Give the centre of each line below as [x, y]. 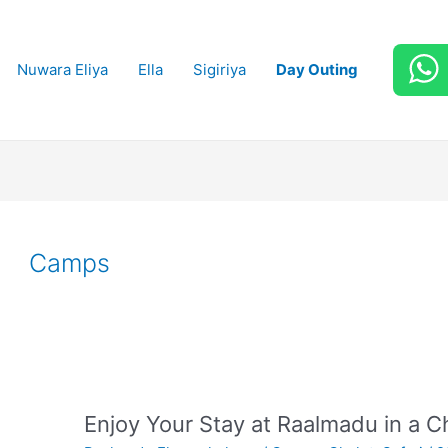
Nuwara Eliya [62, 69]
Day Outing [316, 69]
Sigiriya [219, 69]
